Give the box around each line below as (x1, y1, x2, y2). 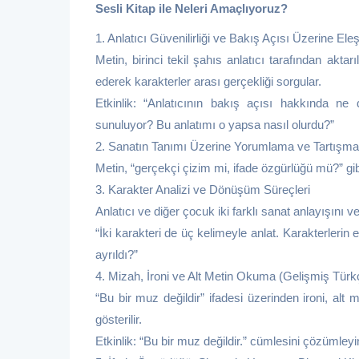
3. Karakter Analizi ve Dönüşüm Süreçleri (95, 183, 310, 197)
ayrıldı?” (95, 248, 138, 262)
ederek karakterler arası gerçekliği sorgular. (95, 75, 321, 89)
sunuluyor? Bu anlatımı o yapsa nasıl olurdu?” (95, 118, 334, 132)
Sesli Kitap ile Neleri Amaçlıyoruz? (95, 2, 291, 16)
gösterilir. (95, 313, 142, 327)
